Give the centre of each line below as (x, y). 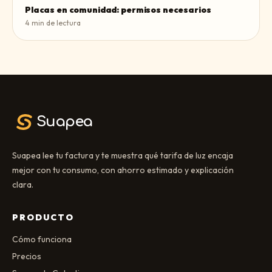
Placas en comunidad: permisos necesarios (118, 10)
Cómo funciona (42, 239)
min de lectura (55, 23)
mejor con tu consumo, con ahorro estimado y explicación (123, 170)
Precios (27, 256)
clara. (23, 185)
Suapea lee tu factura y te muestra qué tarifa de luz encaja (123, 155)
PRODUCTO (43, 217)
